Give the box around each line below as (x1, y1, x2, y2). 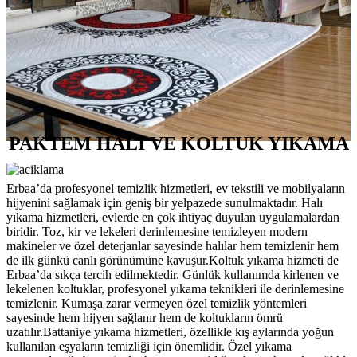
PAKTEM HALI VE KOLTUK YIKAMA (8, 133, 349, 155)
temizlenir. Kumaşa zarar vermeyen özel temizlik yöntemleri (6, 296, 307, 311)
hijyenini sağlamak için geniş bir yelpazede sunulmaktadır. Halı (6, 196, 323, 210)
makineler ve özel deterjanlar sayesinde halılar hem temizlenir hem (6, 239, 339, 253)
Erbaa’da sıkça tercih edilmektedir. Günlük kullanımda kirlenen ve (6, 268, 339, 282)
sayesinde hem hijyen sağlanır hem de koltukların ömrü (6, 311, 283, 325)
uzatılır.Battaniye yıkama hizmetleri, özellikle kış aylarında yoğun (6, 325, 334, 339)
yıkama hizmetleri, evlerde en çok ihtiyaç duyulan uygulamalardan (6, 210, 339, 225)
